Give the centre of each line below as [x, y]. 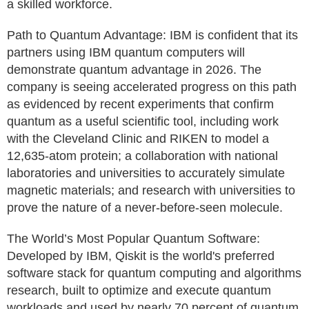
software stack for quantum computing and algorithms [154, 273]
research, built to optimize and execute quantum [139, 290]
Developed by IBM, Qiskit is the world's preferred [141, 256]
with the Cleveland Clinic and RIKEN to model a [138, 139]
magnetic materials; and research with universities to [151, 190]
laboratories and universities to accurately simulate [146, 173]
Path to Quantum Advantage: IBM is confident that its [152, 35]
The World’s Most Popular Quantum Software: [133, 239]
